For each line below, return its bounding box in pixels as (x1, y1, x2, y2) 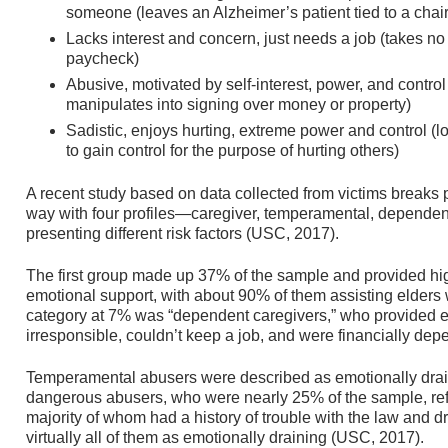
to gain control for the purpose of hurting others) (66, 142, 399, 160)
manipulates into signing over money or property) (66, 96, 411, 114)
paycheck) (66, 50, 139, 68)
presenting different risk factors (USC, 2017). (26, 224, 339, 242)
